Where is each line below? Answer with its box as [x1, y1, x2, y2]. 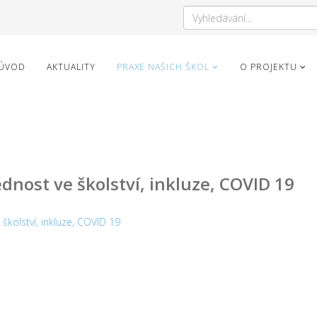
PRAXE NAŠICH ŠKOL [117, 61, 209, 73]
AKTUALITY [47, 61, 96, 73]
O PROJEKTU [240, 61, 297, 73]
